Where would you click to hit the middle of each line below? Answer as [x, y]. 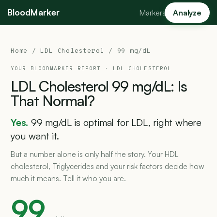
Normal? [69, 101]
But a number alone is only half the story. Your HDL [94, 154]
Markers [153, 12]
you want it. [35, 136]
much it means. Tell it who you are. [68, 178]
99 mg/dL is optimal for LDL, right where [116, 122]
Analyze [187, 12]
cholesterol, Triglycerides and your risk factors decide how [108, 166]
